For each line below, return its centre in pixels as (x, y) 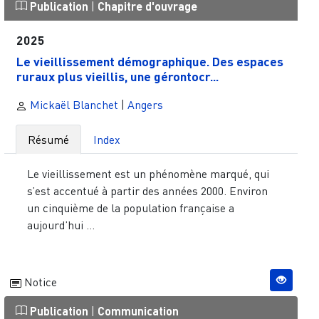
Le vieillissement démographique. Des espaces (150, 61)
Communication (138, 310)
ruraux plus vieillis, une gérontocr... (118, 76)
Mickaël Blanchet (72, 104)
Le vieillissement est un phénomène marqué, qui (148, 173)
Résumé (48, 139)
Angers (145, 104)
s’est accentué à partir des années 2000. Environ (147, 190)
